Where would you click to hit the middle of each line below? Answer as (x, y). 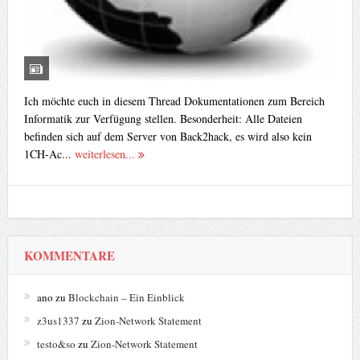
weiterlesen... (106, 153)
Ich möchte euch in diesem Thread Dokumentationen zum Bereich (174, 100)
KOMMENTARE (69, 255)
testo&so (56, 344)
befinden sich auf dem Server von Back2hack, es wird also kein (168, 136)
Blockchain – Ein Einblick (126, 297)
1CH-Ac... (49, 153)
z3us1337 (58, 320)
